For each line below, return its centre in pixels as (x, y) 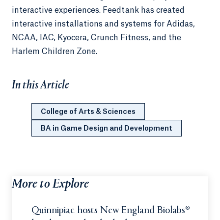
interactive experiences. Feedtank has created (98, 10)
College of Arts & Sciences (88, 112)
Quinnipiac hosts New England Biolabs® (111, 211)
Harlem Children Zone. (55, 52)
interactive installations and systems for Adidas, (103, 24)
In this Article (41, 85)
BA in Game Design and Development (107, 128)
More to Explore (50, 185)
